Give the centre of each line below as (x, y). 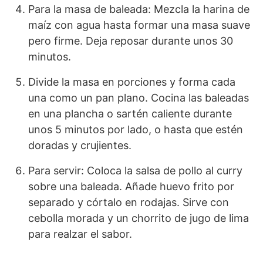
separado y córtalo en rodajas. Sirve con (129, 202)
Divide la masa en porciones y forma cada (132, 82)
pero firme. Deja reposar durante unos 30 (131, 41)
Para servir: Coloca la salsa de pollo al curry (135, 170)
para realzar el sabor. (80, 234)
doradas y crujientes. (80, 145)
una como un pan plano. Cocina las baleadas (139, 97)
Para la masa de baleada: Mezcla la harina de (139, 9)
